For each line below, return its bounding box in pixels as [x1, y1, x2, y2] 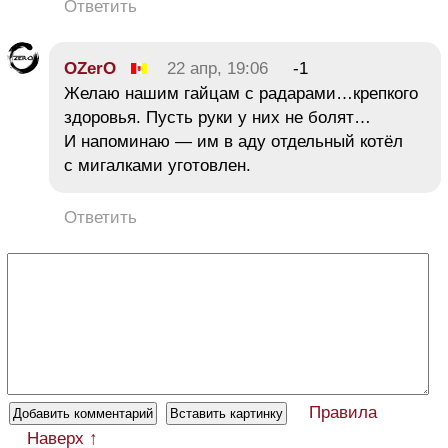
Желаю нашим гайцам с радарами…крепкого [64, 84, 418, 104]
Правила [309, 403, 377, 423]
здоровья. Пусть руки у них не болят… [64, 108, 371, 128]
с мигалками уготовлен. [64, 156, 251, 176]
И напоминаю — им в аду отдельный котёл [64, 132, 403, 152]
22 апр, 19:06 [167, 59, 268, 79]
